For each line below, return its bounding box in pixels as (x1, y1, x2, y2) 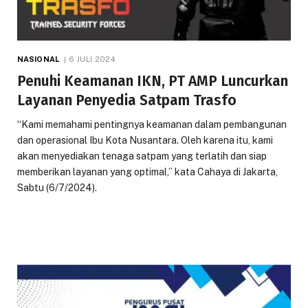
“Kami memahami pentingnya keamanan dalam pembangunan (17, 118, 287, 130)
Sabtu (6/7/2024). (17, 181, 97, 193)
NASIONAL (17, 54, 59, 63)
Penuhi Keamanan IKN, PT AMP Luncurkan (17, 71, 288, 90)
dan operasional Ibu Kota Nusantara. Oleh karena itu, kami (17, 134, 273, 146)
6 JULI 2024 (69, 54, 115, 63)
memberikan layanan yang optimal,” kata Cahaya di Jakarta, (17, 166, 278, 177)
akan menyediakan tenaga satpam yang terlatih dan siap (17, 150, 267, 162)
